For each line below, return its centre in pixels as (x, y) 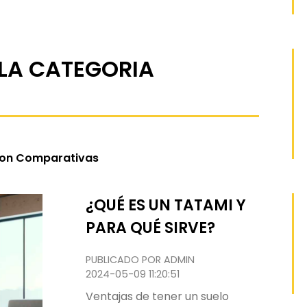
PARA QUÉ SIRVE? (151, 228)
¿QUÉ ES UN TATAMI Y (166, 205)
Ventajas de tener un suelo (158, 296)
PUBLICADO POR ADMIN (140, 260)
